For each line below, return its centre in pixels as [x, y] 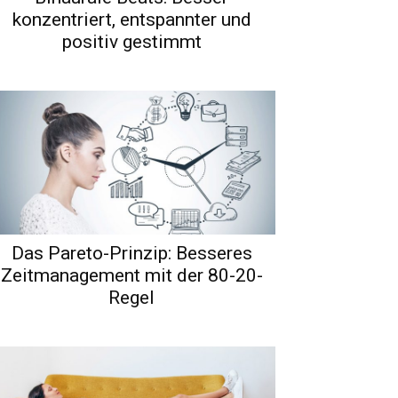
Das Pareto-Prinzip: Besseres [131, 253]
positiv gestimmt [131, 41]
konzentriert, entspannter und [131, 19]
